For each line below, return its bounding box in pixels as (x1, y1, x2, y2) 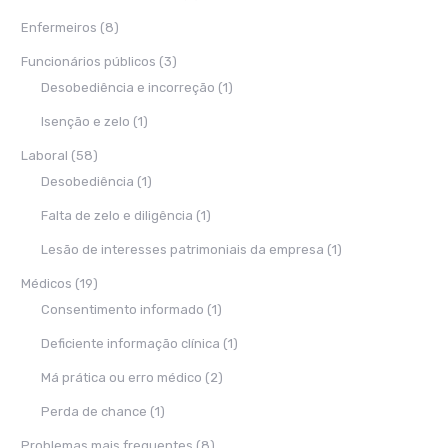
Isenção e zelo (41, 114, 130, 129)
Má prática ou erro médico (41, 370, 202, 385)
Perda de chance (41, 404, 147, 419)
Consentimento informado (41, 302, 204, 317)
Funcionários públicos (21, 54, 156, 69)
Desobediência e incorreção (41, 80, 215, 95)
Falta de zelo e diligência (41, 208, 193, 223)
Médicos (21, 276, 72, 291)
